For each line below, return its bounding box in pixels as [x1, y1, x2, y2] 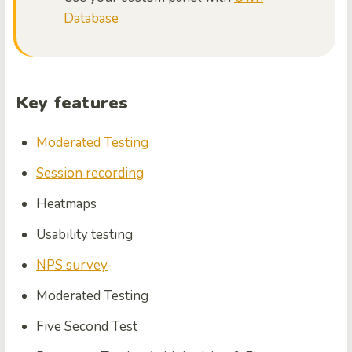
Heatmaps [36, 195, 97, 213]
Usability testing [36, 225, 133, 244]
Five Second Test [36, 317, 137, 335]
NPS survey [36, 256, 108, 274]
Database [64, 9, 119, 27]
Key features [16, 91, 129, 115]
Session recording [36, 164, 144, 182]
